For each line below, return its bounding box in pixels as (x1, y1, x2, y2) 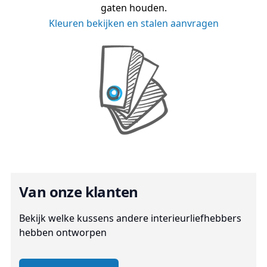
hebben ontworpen (19, 225, 107, 239)
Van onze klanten (19, 181, 138, 201)
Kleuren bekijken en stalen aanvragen (48, 16, 219, 30)
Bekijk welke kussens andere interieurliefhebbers (19, 211, 241, 225)
